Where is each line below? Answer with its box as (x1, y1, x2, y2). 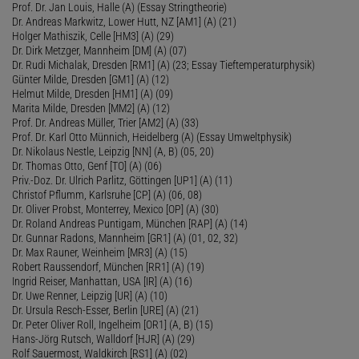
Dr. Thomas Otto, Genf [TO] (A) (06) (12, 159, 162, 172)
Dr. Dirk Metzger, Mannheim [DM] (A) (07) (12, 43, 187, 57)
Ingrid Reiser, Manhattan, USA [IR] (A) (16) (12, 274, 192, 288)
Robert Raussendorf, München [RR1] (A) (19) (12, 260, 204, 273)
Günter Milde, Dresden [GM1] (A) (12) (12, 72, 169, 86)
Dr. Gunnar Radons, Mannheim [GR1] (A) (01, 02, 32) (12, 231, 238, 244)
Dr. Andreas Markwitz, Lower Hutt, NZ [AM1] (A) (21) (12, 14, 236, 28)
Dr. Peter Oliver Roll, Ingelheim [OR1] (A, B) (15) (12, 317, 213, 331)
